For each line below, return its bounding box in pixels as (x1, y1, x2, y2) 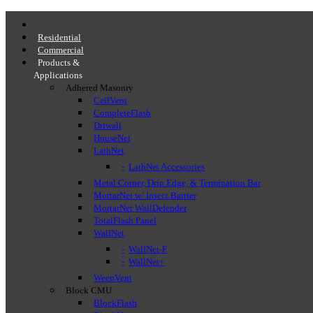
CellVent (94, 96, 127, 105)
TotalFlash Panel (94, 216, 156, 226)
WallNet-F (129, 245, 168, 254)
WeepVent (94, 273, 132, 283)
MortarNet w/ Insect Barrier (94, 191, 196, 201)
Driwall (94, 121, 122, 131)
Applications (34, 71, 82, 80)
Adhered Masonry (66, 83, 133, 93)
